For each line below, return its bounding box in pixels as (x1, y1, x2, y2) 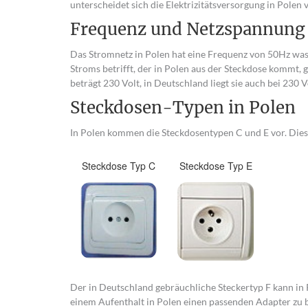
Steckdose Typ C (82, 159, 156, 173)
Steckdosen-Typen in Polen (70, 97, 296, 118)
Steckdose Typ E (179, 159, 252, 173)
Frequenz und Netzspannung (70, 19, 305, 40)
